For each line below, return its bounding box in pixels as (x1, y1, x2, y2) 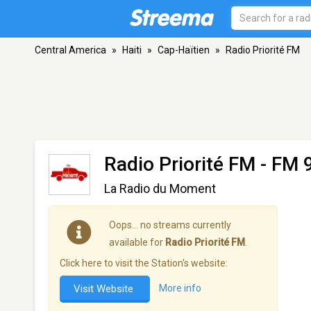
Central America (35, 44, 106, 56)
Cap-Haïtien (158, 44, 210, 56)
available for (109, 237, 165, 248)
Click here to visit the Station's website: (60, 258, 228, 269)
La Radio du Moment (104, 181, 216, 196)
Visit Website (74, 283, 136, 295)
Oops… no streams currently (109, 219, 231, 230)
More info (159, 283, 201, 294)
